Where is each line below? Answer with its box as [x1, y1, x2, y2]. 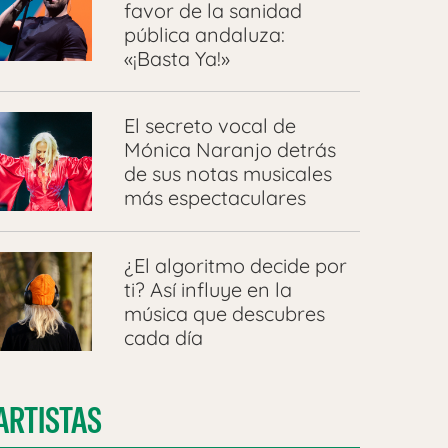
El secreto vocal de [123, 112, 296, 138]
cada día [123, 324, 203, 350]
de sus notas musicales [123, 160, 332, 186]
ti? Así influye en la [123, 276, 292, 302]
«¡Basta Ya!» [123, 46, 230, 72]
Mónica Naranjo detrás [123, 136, 336, 162]
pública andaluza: [123, 22, 285, 48]
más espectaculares [123, 184, 306, 210]
